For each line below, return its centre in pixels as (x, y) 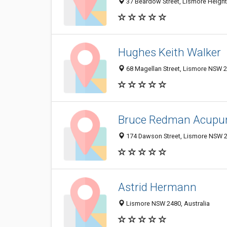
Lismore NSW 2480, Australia (167, 204)
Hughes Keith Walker (169, 52)
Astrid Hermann (157, 187)
